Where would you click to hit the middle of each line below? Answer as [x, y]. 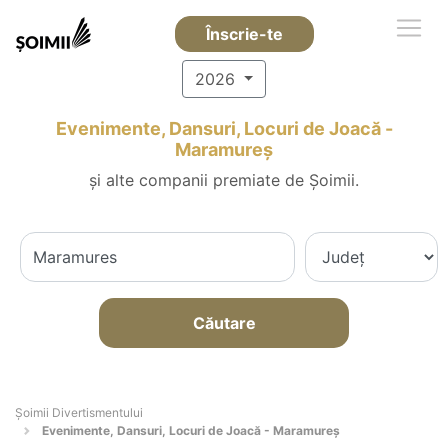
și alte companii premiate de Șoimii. [224, 180]
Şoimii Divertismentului [79, 412]
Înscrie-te [244, 34]
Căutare [224, 323]
